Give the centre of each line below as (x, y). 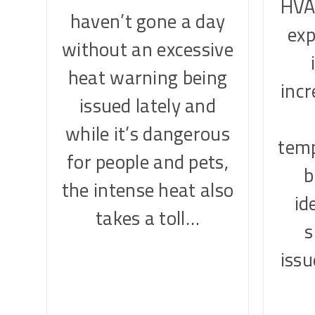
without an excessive (147, 49)
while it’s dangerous (147, 134)
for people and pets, (147, 162)
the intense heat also (148, 190)
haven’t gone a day (148, 21)
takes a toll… (148, 218)
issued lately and (148, 105)
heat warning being (148, 77)
